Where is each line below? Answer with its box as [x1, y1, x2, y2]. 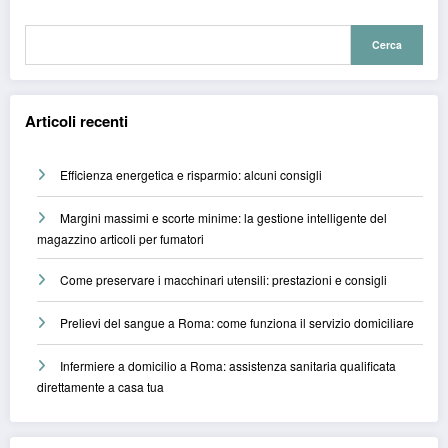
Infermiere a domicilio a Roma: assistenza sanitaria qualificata [60, 357, 396, 375]
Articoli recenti [25, 109, 128, 132]
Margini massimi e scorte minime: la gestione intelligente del [60, 209, 387, 227]
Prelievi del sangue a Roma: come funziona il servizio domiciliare [60, 314, 414, 332]
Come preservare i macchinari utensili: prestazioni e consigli [60, 271, 387, 289]
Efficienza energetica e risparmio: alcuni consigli [60, 166, 322, 184]
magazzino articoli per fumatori [37, 230, 204, 248]
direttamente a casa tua [37, 378, 164, 396]
